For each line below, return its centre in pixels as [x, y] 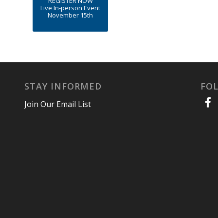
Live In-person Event [70, 8]
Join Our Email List [58, 104]
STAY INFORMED [63, 86]
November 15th [70, 15]
